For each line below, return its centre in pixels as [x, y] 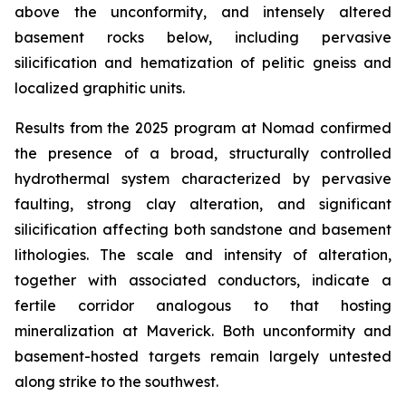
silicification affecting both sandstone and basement [203, 229]
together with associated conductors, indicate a [203, 280]
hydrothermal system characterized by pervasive [203, 179]
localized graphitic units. [100, 88]
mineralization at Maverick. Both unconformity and [203, 331]
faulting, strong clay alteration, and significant [203, 204]
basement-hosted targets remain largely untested [203, 356]
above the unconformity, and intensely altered [203, 12]
